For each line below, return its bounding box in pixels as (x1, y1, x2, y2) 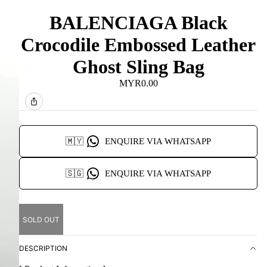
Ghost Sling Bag (72, 56, 204, 77)
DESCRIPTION (19, 244, 67, 253)
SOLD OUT (23, 215, 60, 224)
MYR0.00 (119, 78, 158, 88)
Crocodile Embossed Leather (21, 34, 256, 55)
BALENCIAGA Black (49, 12, 228, 33)
